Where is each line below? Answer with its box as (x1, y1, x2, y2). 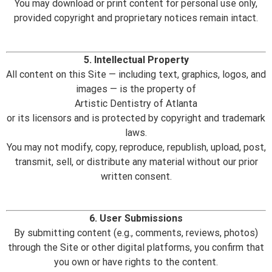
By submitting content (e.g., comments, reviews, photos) (14, 226, 258, 239)
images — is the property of (76, 83, 196, 95)
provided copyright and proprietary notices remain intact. (14, 12, 258, 24)
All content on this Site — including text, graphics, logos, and (6, 68, 266, 80)
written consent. (100, 170, 172, 182)
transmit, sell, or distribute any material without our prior (14, 155, 258, 168)
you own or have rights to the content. (54, 256, 218, 268)
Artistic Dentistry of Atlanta (75, 97, 197, 109)
